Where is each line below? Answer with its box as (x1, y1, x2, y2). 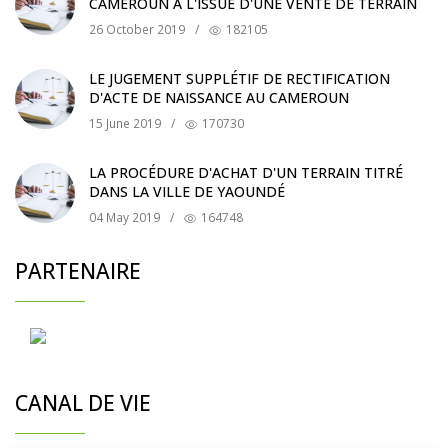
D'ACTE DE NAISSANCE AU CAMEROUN (89, 87, 349, 107)
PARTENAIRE (15, 256, 141, 285)
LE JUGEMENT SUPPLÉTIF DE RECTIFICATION (89, 68, 390, 88)
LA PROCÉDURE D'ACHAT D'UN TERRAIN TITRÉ (89, 162, 403, 182)
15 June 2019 (89, 114, 161, 132)
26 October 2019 (89, 20, 185, 38)
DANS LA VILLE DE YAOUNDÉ (89, 181, 285, 201)
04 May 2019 (89, 208, 160, 226)
